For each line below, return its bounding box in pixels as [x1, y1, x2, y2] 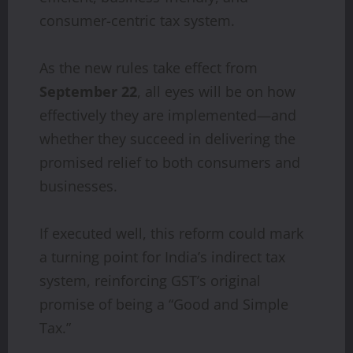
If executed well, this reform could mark [39, 224, 303, 243]
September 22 [39, 82, 137, 102]
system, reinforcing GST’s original [39, 271, 261, 291]
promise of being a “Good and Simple [39, 295, 288, 314]
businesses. [39, 176, 117, 196]
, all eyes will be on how [137, 82, 295, 102]
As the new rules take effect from [39, 58, 258, 78]
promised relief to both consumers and [39, 153, 300, 173]
